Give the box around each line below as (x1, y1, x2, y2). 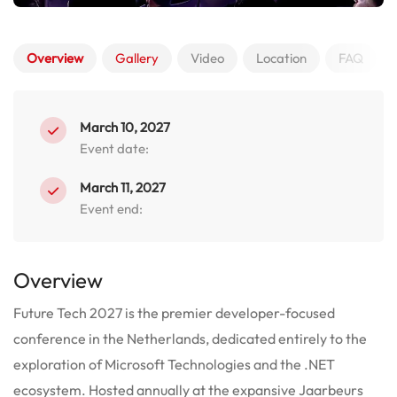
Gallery (115, 49, 159, 66)
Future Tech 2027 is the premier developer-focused (13, 303, 335, 322)
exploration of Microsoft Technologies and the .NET (13, 354, 335, 373)
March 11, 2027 (80, 178, 166, 196)
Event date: (80, 139, 149, 157)
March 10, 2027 (80, 118, 170, 136)
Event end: (80, 199, 143, 217)
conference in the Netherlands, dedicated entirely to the (13, 329, 367, 347)
